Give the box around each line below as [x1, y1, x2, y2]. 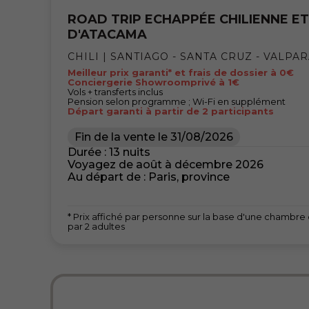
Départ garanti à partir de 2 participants [67, 106, 274, 117]
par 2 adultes [67, 221, 125, 232]
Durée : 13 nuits [67, 146, 150, 159]
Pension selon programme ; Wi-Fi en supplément [67, 96, 286, 108]
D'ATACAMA [67, 27, 147, 43]
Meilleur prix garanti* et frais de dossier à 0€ [67, 67, 294, 79]
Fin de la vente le [74, 130, 168, 144]
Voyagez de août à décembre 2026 [67, 158, 263, 172]
